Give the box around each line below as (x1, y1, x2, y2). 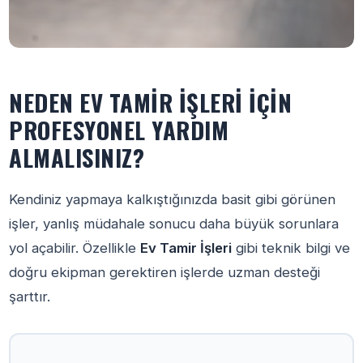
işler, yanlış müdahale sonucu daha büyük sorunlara (9, 216, 340, 232)
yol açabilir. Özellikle (9, 240, 141, 256)
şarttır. (9, 288, 51, 305)
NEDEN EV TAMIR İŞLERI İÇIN (9, 85, 293, 119)
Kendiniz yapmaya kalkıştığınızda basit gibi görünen (9, 191, 336, 207)
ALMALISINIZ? (9, 140, 145, 174)
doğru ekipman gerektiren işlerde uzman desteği (9, 264, 321, 280)
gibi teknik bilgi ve (232, 240, 351, 256)
